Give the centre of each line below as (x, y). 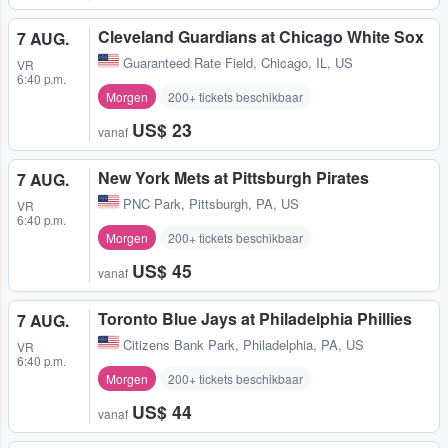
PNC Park (152, 204)
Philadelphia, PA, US (303, 345)
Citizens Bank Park (179, 345)
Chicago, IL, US (307, 63)
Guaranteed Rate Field (188, 63)
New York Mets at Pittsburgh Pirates (233, 178)
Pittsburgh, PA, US (244, 204)
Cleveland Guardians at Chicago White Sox (261, 37)
